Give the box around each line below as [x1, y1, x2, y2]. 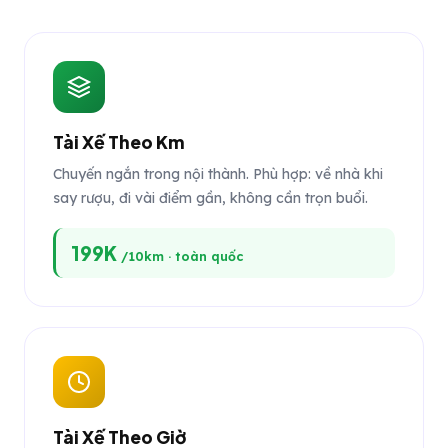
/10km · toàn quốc [121, 249, 243, 264]
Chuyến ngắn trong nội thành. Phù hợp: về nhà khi [53, 165, 383, 183]
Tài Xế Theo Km [53, 131, 185, 153]
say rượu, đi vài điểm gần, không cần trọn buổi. [53, 189, 368, 207]
